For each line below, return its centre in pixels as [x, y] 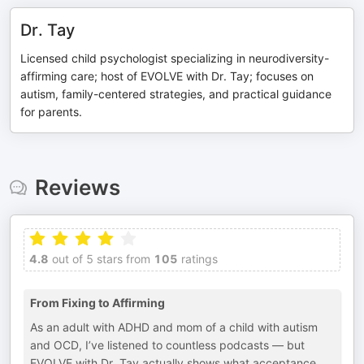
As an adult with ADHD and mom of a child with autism [174, 327]
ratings [198, 259]
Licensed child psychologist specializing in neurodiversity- [175, 58]
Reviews [77, 187]
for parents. [51, 112]
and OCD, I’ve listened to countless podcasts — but [167, 345]
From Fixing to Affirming [97, 303]
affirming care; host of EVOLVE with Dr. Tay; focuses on [167, 76]
